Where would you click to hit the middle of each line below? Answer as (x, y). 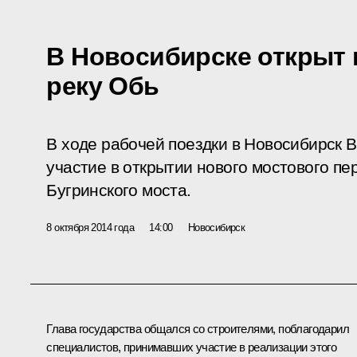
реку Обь (103, 86)
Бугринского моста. (119, 190)
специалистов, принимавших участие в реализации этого (192, 347)
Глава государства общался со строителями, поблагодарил (198, 328)
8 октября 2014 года (90, 227)
